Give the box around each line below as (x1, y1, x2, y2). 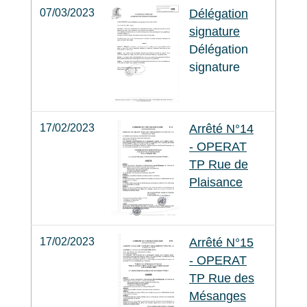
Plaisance (189, 175, 243, 189)
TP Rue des (189, 271, 254, 285)
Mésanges (189, 288, 246, 303)
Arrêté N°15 (189, 235, 254, 249)
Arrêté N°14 (189, 121, 254, 136)
